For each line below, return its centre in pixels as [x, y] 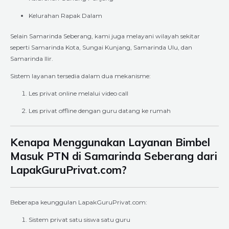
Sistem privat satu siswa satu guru [79, 219]
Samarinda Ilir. [32, 58]
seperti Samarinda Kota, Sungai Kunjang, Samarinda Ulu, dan [101, 47]
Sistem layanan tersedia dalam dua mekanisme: [81, 76]
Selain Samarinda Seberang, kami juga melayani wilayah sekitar [105, 36]
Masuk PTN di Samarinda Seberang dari [114, 156]
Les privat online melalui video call [78, 93]
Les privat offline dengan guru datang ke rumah [100, 110]
